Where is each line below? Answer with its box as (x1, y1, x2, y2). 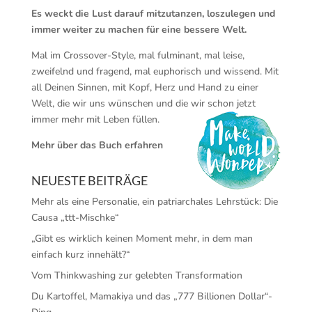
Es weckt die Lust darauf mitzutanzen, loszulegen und (31, 7, 275, 21)
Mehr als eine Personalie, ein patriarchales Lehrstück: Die (31, 195, 278, 209)
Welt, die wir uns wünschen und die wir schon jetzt (31, 97, 256, 111)
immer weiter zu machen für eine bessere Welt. (31, 23, 247, 37)
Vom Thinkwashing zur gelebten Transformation (31, 269, 242, 283)
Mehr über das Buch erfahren (31, 139, 163, 153)
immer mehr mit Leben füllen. (31, 113, 159, 127)
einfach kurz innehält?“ (31, 248, 130, 262)
